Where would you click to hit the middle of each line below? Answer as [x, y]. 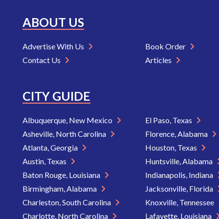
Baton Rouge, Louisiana [62, 175]
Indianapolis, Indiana [180, 175]
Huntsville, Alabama [179, 161]
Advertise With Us [54, 46]
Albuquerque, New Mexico [68, 120]
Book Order [166, 46]
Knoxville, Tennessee [180, 202]
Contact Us [42, 60]
